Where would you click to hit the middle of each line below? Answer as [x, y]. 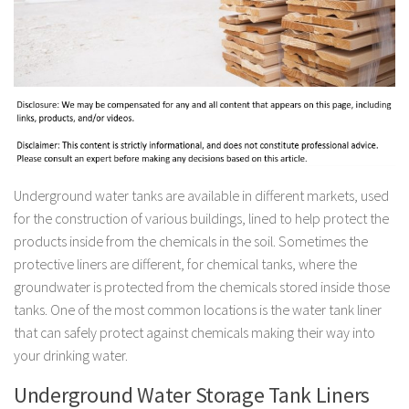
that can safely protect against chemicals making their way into [194, 332]
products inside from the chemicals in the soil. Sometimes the [191, 241]
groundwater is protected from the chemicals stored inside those [202, 286]
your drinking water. [71, 355]
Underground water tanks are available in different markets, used [201, 195]
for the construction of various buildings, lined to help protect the [201, 218]
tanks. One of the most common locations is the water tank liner [198, 309]
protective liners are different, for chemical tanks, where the [185, 263]
